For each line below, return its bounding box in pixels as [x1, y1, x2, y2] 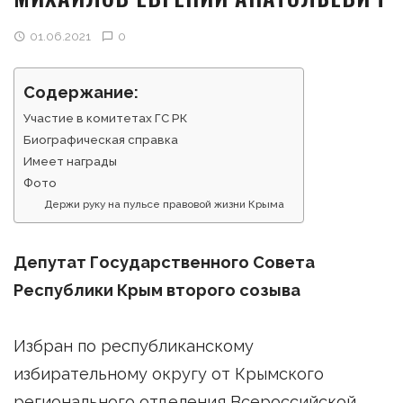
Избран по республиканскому [13, 336, 254, 355]
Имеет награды [23, 155, 117, 169]
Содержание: [23, 83, 139, 103]
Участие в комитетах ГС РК [23, 112, 187, 126]
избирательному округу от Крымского [13, 363, 324, 383]
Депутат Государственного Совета [13, 252, 315, 272]
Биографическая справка [23, 133, 178, 148]
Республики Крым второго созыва [13, 280, 300, 300]
